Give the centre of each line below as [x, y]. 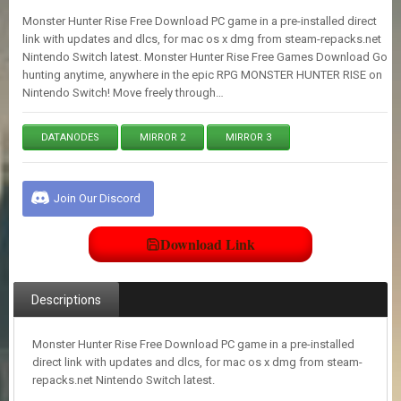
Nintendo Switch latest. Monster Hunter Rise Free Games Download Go [205, 56]
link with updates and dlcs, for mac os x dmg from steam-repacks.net [202, 38]
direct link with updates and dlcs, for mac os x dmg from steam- [197, 362]
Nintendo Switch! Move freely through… [123, 92]
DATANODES [70, 137]
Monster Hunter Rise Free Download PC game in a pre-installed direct [200, 21]
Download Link [208, 243]
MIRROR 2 [162, 137]
